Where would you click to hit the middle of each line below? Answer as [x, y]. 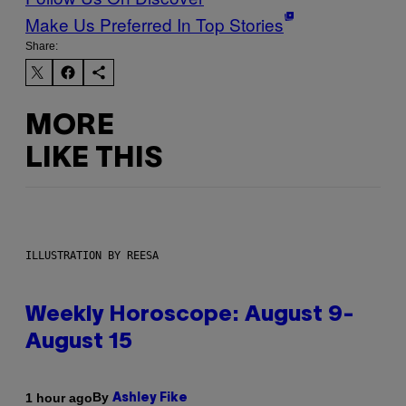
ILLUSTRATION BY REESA [92, 256]
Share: [42, 47]
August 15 [79, 343]
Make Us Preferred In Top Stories [155, 24]
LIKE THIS [94, 159]
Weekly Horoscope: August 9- [190, 316]
